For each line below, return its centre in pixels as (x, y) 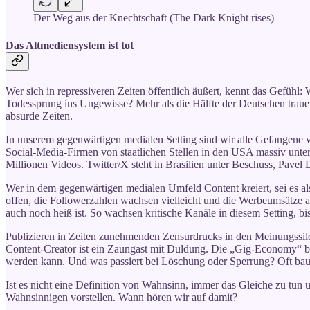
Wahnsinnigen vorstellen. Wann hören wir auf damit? (121, 297)
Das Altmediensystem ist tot (70, 45)
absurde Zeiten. (39, 116)
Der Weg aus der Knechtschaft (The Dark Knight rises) (154, 18)
